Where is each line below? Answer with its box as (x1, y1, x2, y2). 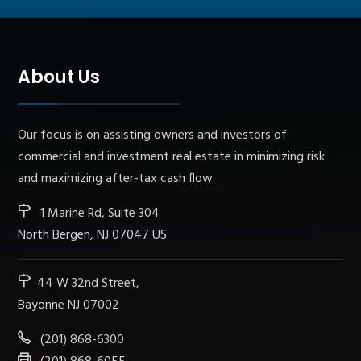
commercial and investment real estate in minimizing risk (17, 147, 325, 168)
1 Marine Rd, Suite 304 (36, 203, 160, 224)
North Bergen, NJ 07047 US (17, 225, 167, 246)
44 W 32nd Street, (36, 273, 139, 294)
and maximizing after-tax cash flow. (17, 168, 215, 189)
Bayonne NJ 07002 (17, 295, 119, 316)
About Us (17, 64, 100, 89)
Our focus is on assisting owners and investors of (17, 125, 287, 146)
